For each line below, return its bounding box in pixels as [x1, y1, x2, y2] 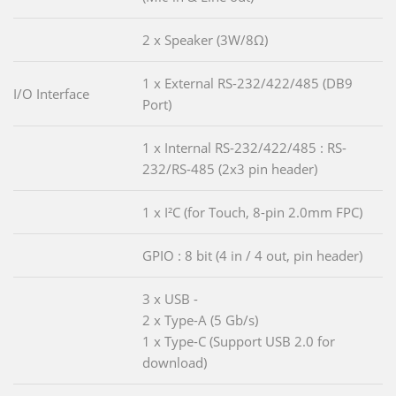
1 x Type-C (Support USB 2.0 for [142, 332, 335, 350]
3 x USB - [142, 290, 198, 308]
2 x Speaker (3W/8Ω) [142, 31, 268, 49]
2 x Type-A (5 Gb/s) [142, 311, 258, 329]
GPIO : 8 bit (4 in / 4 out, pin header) [142, 247, 362, 264]
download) [142, 354, 207, 371]
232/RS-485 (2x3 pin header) [142, 160, 317, 178]
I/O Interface [13, 85, 89, 103]
